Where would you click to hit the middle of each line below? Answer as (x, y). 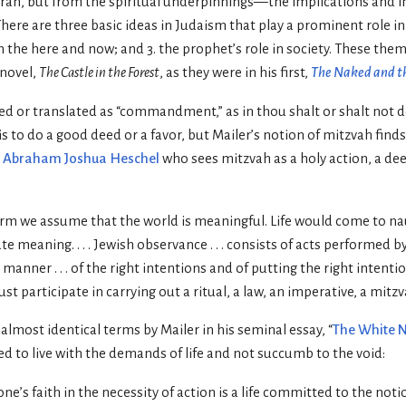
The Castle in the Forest (99, 73)
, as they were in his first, (235, 73)
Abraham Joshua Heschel (81, 158)
